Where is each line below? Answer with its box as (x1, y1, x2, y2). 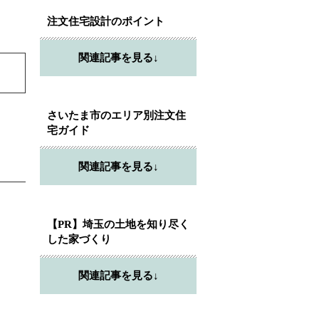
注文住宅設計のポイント (47, 15, 164, 27)
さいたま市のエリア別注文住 (47, 109, 186, 121)
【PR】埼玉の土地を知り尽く (47, 218, 189, 230)
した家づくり (47, 233, 111, 245)
